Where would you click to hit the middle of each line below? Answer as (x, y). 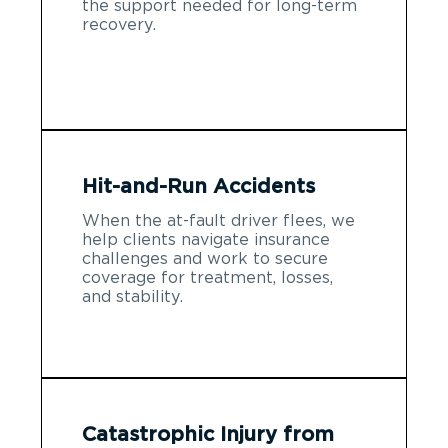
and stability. (132, 296)
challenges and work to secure (205, 258)
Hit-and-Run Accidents (198, 186)
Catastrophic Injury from (208, 434)
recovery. (119, 24)
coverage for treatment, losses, (207, 277)
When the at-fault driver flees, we (218, 220)
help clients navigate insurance (206, 239)
